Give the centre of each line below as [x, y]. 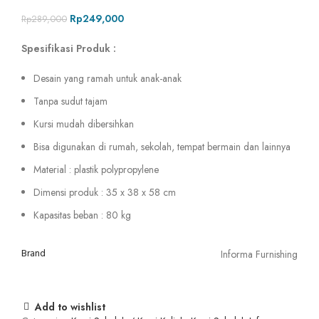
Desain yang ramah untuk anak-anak [108, 79]
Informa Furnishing [259, 255]
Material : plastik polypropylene [96, 170]
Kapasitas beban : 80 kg [82, 215]
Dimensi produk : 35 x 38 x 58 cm [105, 193]
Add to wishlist [70, 307]
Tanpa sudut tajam [70, 101]
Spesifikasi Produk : [69, 49]
